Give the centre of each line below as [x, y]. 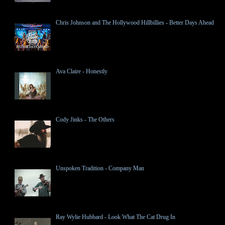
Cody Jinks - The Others [85, 120]
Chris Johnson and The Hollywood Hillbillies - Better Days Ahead [135, 22]
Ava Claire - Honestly [81, 71]
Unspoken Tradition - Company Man [100, 168]
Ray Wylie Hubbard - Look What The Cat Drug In [115, 217]
